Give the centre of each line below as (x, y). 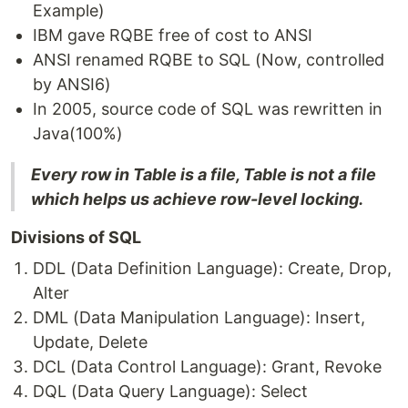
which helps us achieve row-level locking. (197, 199)
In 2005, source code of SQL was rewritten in (208, 109)
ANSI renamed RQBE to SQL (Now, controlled (209, 60)
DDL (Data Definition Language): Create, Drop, (212, 269)
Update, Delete (90, 342)
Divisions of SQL (76, 238)
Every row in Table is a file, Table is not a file (204, 175)
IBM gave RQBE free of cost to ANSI (173, 36)
